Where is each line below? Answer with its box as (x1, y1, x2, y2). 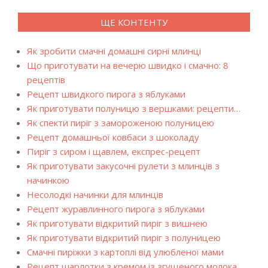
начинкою (27, 174, 69, 186)
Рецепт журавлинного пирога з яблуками (27, 203, 205, 215)
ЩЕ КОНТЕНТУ (100, 16, 167, 28)
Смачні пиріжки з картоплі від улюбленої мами (27, 246, 224, 258)
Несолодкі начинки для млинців (27, 188, 163, 200)
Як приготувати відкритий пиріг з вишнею (27, 217, 208, 229)
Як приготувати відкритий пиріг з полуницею (27, 232, 221, 243)
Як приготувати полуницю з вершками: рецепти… (27, 102, 240, 114)
